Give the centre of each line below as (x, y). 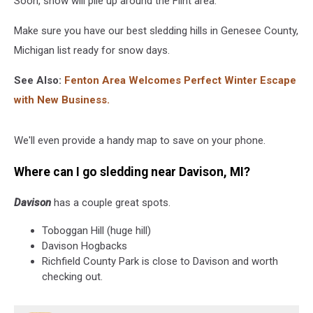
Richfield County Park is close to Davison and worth (160, 262)
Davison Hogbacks (85, 246)
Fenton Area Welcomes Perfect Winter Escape (180, 80)
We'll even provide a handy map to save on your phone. (140, 140)
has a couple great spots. (111, 203)
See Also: (38, 80)
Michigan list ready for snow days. (92, 50)
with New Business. (62, 100)
